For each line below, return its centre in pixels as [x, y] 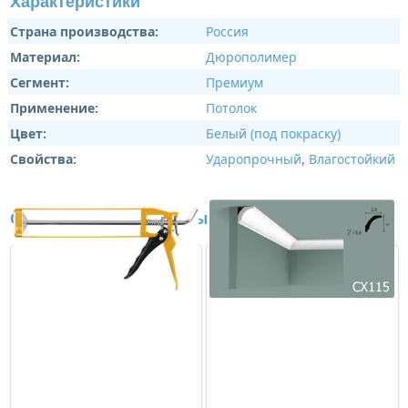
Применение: [54, 107]
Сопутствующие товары [108, 219]
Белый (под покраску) [273, 133]
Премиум [234, 82]
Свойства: [43, 158]
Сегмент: [39, 82]
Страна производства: [84, 31]
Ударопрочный [253, 158]
